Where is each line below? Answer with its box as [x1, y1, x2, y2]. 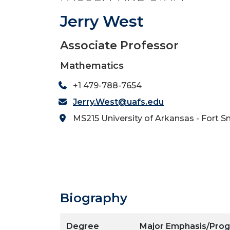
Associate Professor [60, 39, 179, 52]
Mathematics [60, 60, 124, 71]
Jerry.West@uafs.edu [73, 97, 164, 107]
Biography [60, 190, 127, 206]
